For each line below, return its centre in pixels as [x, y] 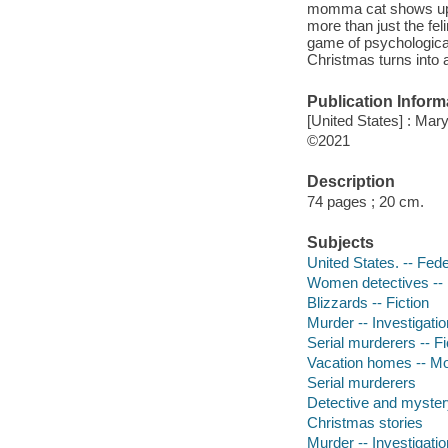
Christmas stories [364, 422]
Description [350, 182]
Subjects [340, 243]
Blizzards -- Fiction [367, 302]
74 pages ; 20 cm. [365, 201]
